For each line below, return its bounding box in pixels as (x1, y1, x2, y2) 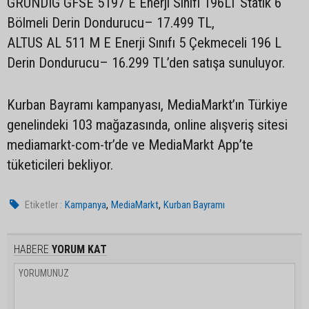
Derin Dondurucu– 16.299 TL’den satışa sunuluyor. (7, 54, 285, 71)
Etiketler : (25, 199, 63, 211)
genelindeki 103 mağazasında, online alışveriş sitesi (7, 117, 288, 133)
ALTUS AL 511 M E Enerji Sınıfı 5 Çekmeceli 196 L (7, 34, 281, 51)
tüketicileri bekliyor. (7, 157, 113, 173)
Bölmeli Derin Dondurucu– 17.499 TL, (7, 14, 215, 31)
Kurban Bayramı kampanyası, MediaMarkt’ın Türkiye (7, 97, 288, 113)
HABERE (14, 243, 49, 256)
